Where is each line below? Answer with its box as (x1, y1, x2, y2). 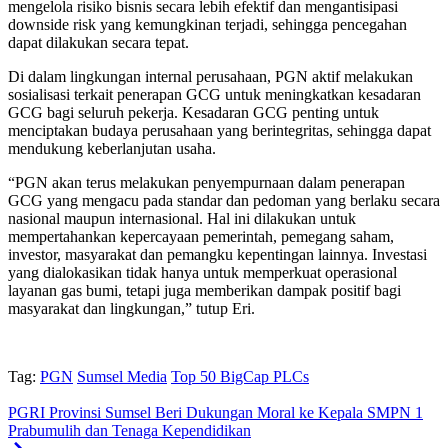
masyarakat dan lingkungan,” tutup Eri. (8, 300, 255, 318)
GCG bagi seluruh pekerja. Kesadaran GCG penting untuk (8, 104, 379, 122)
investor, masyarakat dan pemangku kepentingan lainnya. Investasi (8, 246, 427, 264)
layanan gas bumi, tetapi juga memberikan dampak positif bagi (8, 282, 401, 300)
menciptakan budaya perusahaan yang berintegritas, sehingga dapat (8, 122, 431, 140)
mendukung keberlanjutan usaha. (8, 140, 216, 158)
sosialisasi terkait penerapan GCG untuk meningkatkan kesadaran (8, 86, 421, 104)
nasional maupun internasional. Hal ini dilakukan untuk (8, 210, 356, 228)
